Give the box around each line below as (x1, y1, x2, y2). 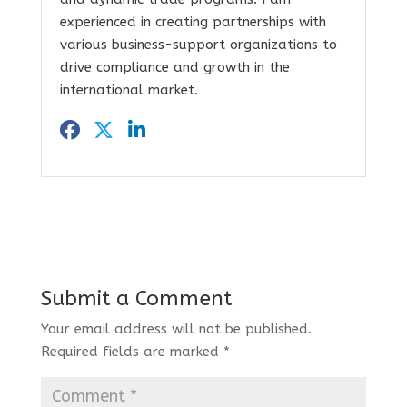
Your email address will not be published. (40, 320, 312, 337)
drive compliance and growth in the (59, 58, 290, 75)
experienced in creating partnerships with (59, 13, 326, 30)
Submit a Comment (40, 285, 232, 311)
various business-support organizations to (59, 35, 337, 53)
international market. (59, 81, 198, 98)
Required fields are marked (40, 342, 223, 360)
